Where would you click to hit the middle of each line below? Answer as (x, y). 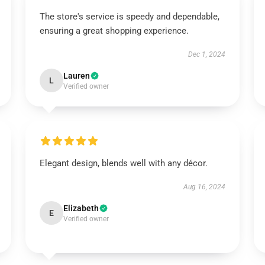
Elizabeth (81, 208)
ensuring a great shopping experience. (114, 31)
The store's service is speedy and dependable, (129, 17)
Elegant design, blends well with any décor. (123, 163)
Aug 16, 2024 (205, 187)
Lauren (76, 76)
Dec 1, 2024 (207, 54)
